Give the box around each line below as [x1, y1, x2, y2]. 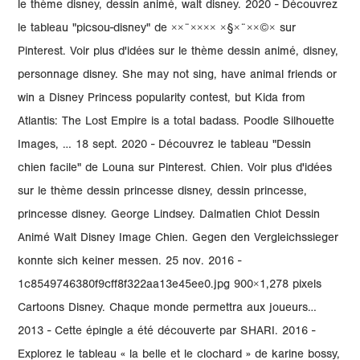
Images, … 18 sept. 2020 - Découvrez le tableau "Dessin [18, 140, 312, 152]
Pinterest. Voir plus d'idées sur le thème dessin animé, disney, [18, 47, 339, 59]
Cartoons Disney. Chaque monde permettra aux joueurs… [18, 303, 317, 315]
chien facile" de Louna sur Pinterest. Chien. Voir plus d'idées [18, 163, 333, 175]
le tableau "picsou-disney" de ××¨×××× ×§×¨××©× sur [18, 23, 297, 35]
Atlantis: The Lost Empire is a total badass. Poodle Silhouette [18, 117, 335, 129]
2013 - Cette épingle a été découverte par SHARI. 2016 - [18, 326, 316, 338]
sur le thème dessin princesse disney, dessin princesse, [18, 186, 308, 198]
